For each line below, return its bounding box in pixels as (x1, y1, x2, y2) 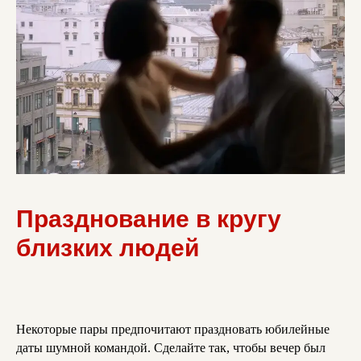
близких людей (16, 234, 199, 262)
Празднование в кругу (16, 205, 281, 233)
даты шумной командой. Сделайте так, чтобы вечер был (16, 341, 326, 355)
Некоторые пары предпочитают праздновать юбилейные (16, 322, 330, 337)
